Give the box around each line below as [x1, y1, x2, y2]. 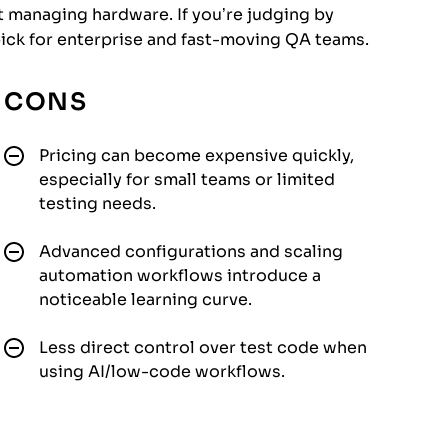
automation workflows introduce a [39, 266, 321, 284]
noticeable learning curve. [39, 290, 252, 308]
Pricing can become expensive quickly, [39, 146, 354, 164]
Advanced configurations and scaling [39, 242, 343, 260]
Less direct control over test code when [39, 338, 367, 356]
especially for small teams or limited [39, 170, 335, 188]
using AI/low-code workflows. [39, 362, 285, 380]
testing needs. [39, 194, 156, 212]
